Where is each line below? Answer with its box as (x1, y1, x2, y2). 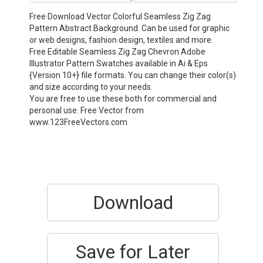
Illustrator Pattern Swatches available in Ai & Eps (29, 59, 208, 68)
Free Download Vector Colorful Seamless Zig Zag (29, 12, 211, 21)
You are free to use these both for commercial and (29, 94, 217, 103)
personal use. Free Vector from (29, 106, 144, 115)
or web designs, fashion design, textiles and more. (29, 35, 213, 45)
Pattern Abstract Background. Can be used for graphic (29, 23, 230, 33)
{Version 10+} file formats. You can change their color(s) (29, 70, 236, 80)
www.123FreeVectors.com (29, 117, 127, 127)
